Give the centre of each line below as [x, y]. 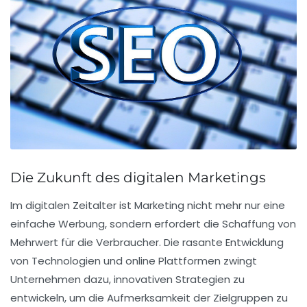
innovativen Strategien [172, 280]
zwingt [239, 261]
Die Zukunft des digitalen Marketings [138, 178]
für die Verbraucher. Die [120, 243]
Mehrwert [34, 243]
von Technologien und [68, 261]
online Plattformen [173, 261]
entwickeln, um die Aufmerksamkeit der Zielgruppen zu [149, 298]
